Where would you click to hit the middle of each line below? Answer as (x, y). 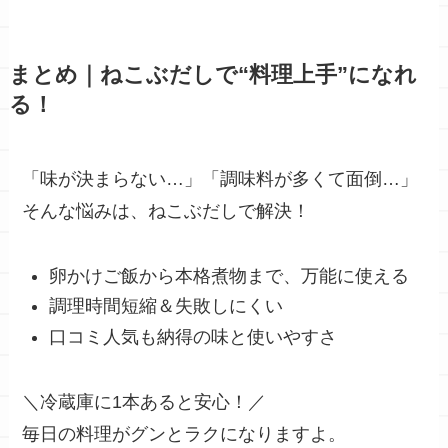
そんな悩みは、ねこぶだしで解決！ (166, 211)
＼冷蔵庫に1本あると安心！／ (144, 401)
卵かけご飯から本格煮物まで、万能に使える (229, 275)
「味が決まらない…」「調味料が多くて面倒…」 (220, 179)
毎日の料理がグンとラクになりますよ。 (184, 433)
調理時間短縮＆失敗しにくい (166, 306)
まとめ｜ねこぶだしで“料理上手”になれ (212, 75)
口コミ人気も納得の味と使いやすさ (193, 336)
